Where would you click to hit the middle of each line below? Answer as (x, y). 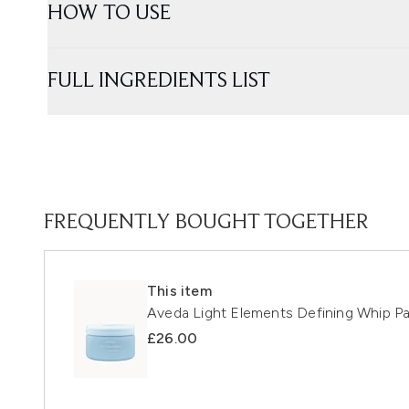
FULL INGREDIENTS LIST (159, 81)
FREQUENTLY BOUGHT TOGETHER (206, 222)
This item (179, 290)
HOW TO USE (109, 13)
